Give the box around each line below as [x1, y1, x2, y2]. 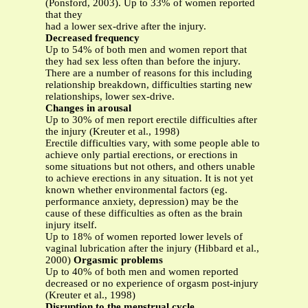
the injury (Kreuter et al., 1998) [45, 126, 179, 137]
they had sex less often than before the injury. [45, 56, 241, 67]
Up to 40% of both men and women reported [45, 266, 239, 278]
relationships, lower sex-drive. [45, 91, 175, 102]
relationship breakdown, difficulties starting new [45, 79, 252, 91]
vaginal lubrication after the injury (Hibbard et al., [45, 243, 259, 254]
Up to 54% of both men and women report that [45, 44, 247, 56]
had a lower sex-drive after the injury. [45, 21, 206, 32]
